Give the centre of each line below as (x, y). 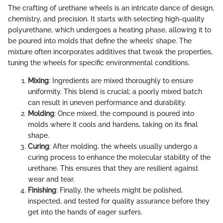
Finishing (42, 190)
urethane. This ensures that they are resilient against (113, 168)
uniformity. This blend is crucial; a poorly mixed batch (115, 92)
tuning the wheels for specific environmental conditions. (99, 63)
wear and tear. (51, 179)
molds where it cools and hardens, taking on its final (113, 125)
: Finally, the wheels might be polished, (119, 190)
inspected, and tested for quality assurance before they (119, 201)
